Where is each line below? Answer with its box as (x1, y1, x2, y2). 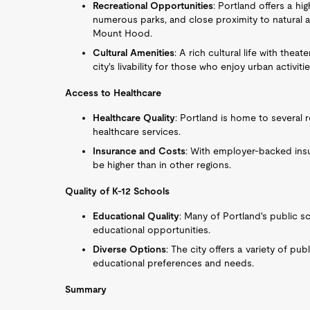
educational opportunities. (93, 224, 211, 235)
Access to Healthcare (65, 87, 162, 98)
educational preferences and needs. (93, 257, 255, 268)
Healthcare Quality (93, 112, 176, 123)
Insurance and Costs (93, 145, 186, 156)
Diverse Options (93, 244, 167, 255)
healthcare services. (93, 126, 181, 137)
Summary (65, 284, 107, 295)
